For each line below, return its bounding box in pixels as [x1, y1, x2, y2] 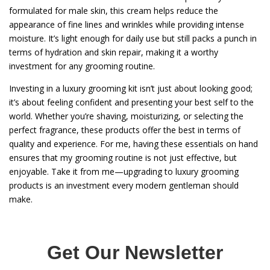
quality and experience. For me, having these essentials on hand [9, 138, 258, 150]
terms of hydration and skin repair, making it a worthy [9, 46, 218, 58]
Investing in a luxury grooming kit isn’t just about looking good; [9, 83, 253, 95]
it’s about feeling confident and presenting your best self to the [9, 96, 254, 108]
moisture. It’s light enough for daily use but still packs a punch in [9, 33, 257, 45]
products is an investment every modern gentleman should [9, 180, 239, 192]
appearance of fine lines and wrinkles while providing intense [9, 19, 244, 31]
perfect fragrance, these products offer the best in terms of [9, 124, 240, 136]
